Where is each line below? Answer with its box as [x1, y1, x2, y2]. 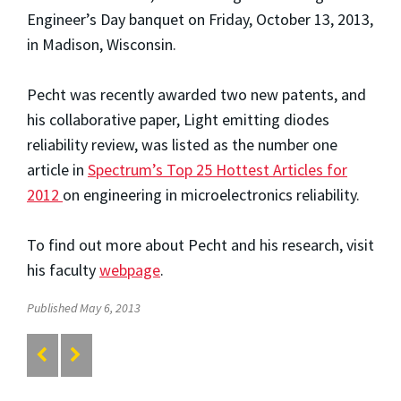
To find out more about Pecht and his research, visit [27, 234, 374, 255]
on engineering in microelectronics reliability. [63, 183, 360, 205]
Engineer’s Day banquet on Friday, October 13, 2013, [27, 8, 373, 30]
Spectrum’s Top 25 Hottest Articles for [88, 158, 347, 180]
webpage [99, 259, 160, 280]
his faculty [27, 259, 99, 280]
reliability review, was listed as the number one [27, 133, 337, 155]
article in [27, 158, 88, 180]
